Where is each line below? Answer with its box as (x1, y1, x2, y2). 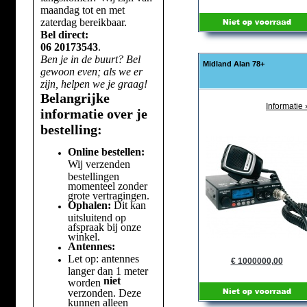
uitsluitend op (67, 212, 126, 221)
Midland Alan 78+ (202, 60, 265, 68)
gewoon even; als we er (40, 66, 143, 77)
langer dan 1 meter (67, 265, 148, 275)
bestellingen (67, 171, 119, 180)
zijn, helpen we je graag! (40, 78, 147, 90)
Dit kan (110, 199, 146, 211)
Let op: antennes (67, 253, 139, 265)
